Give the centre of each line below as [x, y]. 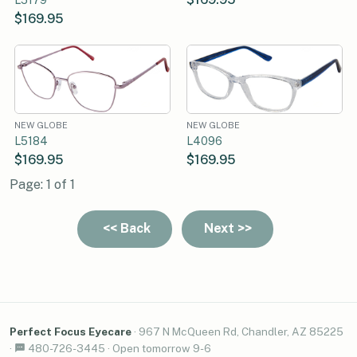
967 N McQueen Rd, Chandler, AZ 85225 [241, 331]
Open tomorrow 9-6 [162, 348]
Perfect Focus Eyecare [71, 331]
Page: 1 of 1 [42, 184]
